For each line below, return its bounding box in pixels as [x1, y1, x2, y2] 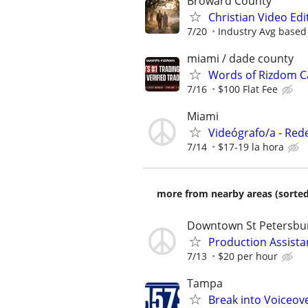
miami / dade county [187, 50, 294, 66]
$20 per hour [218, 249, 278, 263]
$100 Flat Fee [218, 82, 278, 96]
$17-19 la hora [218, 140, 284, 153]
